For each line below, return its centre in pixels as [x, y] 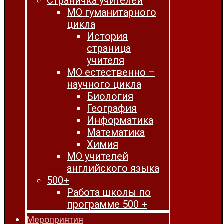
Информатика [120, 120]
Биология [110, 96]
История [107, 36]
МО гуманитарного [112, 12]
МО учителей [98, 156]
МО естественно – [111, 72]
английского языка [113, 168]
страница [109, 48]
